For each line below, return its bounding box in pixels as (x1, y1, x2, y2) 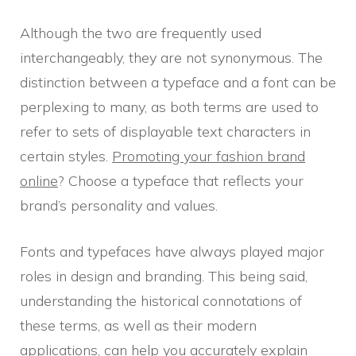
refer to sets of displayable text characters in (20, 122, 311, 141)
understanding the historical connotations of (20, 291, 302, 310)
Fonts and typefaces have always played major (20, 242, 324, 261)
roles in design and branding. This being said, (20, 266, 308, 285)
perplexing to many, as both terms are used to (20, 97, 319, 116)
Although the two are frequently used (20, 23, 261, 42)
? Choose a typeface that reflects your (58, 171, 304, 190)
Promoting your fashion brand (112, 146, 305, 165)
